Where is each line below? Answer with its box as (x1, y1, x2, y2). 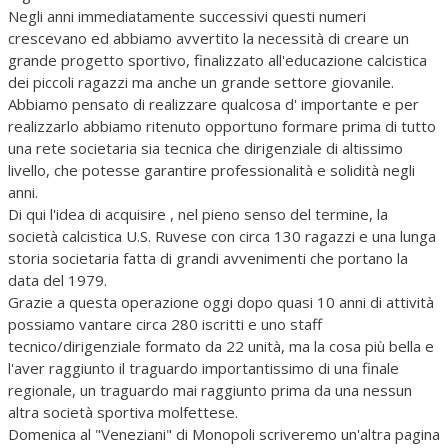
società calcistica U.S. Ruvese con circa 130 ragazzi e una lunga (8, 225, 436, 246)
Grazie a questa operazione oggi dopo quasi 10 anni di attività (8, 291, 434, 312)
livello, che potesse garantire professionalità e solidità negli (8, 159, 415, 180)
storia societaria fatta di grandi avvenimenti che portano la (8, 247, 408, 268)
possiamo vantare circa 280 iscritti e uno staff (8, 313, 322, 334)
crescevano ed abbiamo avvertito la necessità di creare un (8, 27, 409, 48)
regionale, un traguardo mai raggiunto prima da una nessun (8, 379, 412, 400)
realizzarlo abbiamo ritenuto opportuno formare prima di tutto (8, 115, 436, 136)
